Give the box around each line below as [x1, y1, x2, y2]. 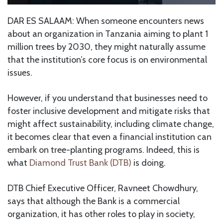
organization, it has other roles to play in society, [7, 209, 195, 220]
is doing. [131, 157, 166, 169]
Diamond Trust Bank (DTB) [29, 157, 131, 169]
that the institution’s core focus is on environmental [7, 54, 207, 66]
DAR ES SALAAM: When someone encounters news [7, 15, 204, 27]
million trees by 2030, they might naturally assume [7, 41, 206, 53]
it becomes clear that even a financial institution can [7, 131, 212, 143]
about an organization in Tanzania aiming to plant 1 [7, 28, 208, 40]
